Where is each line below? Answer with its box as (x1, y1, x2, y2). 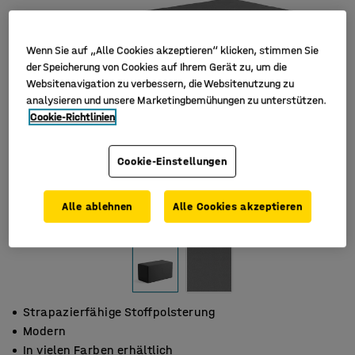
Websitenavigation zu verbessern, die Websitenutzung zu (26, 77, 295, 91)
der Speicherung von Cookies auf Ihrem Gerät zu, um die (26, 60, 288, 74)
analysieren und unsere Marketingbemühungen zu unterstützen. (26, 94, 327, 108)
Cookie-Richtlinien (30, 110, 116, 124)
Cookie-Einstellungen (116, 155, 227, 169)
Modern (23, 323, 67, 338)
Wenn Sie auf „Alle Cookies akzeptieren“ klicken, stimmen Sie (26, 44, 319, 58)
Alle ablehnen (62, 200, 133, 214)
